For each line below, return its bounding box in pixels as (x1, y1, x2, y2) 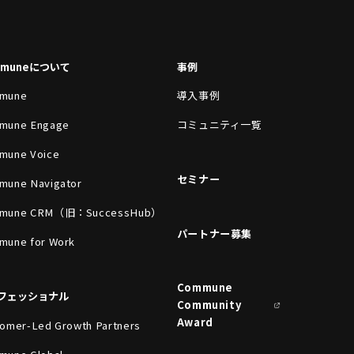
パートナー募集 (176, 225, 253, 241)
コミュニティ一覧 (176, 117, 262, 133)
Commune (176, 280, 234, 296)
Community (176, 297, 242, 313)
